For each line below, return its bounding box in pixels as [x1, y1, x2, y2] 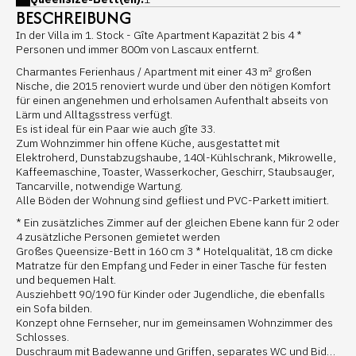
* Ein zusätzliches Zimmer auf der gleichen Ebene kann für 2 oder [16, 215, 339, 230]
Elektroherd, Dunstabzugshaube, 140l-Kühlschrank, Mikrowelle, [16, 150, 336, 164]
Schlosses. [16, 330, 69, 344]
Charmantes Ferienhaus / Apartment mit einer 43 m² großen [16, 64, 311, 79]
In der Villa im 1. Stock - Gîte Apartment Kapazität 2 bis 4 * [16, 28, 302, 42]
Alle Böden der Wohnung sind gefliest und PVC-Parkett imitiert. [16, 193, 329, 207]
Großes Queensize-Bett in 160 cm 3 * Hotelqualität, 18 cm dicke [16, 244, 333, 258]
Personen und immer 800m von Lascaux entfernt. [16, 42, 259, 56]
